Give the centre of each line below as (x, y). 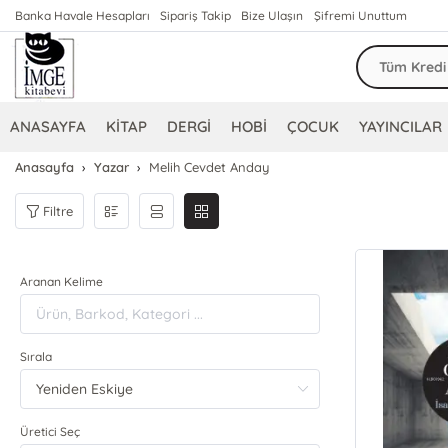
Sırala (36, 356)
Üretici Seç (50, 431)
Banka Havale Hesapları (83, 15)
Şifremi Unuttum (360, 15)
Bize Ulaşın (272, 15)
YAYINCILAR (401, 126)
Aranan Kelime (62, 281)
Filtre (58, 210)
